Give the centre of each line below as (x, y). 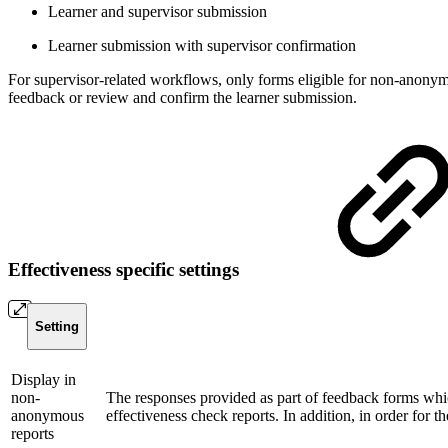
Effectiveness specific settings (126, 269)
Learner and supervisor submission (157, 12)
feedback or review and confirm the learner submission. (182, 98)
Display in (43, 379)
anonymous (47, 415)
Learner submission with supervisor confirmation (202, 46)
